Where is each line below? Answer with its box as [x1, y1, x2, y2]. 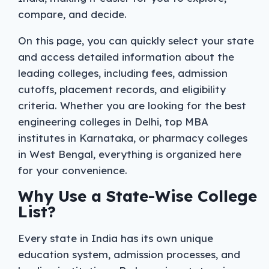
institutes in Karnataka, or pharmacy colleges [18, 131, 247, 145]
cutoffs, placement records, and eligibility [18, 83, 226, 96]
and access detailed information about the [18, 50, 234, 64]
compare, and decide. [18, 8, 127, 21]
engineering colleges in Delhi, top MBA [18, 115, 208, 128]
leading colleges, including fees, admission [18, 67, 228, 80]
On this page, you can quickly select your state [18, 34, 254, 47]
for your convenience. [18, 164, 127, 177]
